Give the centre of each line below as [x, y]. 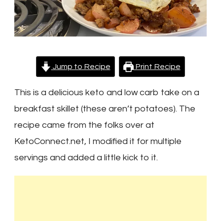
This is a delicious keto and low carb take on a [107, 93]
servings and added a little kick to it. [86, 158]
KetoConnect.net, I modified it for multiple [98, 142]
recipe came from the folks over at [84, 125]
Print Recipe [157, 67]
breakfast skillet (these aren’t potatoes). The [105, 109]
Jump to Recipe [81, 67]
